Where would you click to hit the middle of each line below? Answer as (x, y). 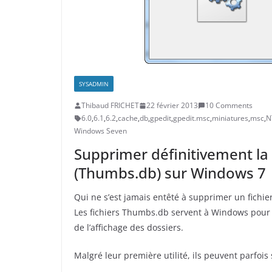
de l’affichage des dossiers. (129, 227)
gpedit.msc (192, 118)
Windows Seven (100, 131)
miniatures (230, 118)
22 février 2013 (172, 105)
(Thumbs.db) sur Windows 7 (170, 173)
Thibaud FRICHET (110, 105)
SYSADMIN (94, 84)
